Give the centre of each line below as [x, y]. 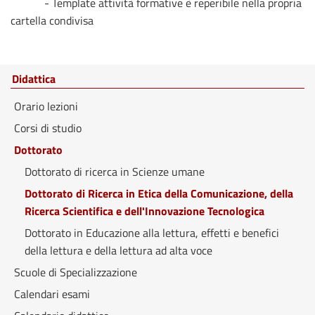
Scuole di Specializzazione [76, 272]
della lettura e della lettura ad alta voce [118, 250]
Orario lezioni [46, 106]
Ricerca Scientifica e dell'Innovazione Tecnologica [144, 211]
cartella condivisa [52, 20]
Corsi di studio [48, 128]
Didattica [34, 79]
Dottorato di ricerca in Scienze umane [115, 172]
